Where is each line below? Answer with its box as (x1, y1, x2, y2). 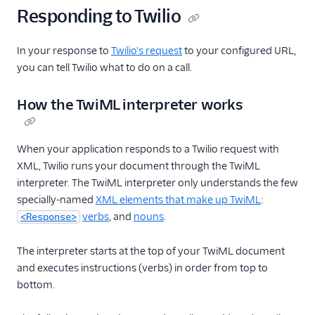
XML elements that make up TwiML (96, 193, 261, 207)
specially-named (17, 193, 96, 207)
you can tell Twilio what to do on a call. (17, 61, 192, 75)
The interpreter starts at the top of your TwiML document (17, 245, 285, 258)
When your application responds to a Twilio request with (17, 143, 279, 156)
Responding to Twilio (17, 6, 181, 28)
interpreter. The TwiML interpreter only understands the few (17, 176, 298, 190)
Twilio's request (111, 44, 182, 58)
